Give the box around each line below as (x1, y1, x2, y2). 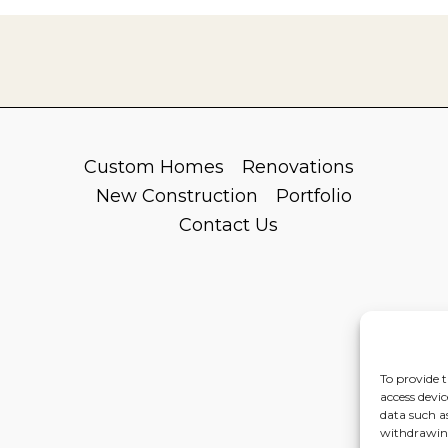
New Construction (95, 185, 258, 207)
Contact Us (178, 214, 278, 236)
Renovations (242, 156, 355, 178)
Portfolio (275, 185, 352, 207)
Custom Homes (84, 156, 225, 178)
